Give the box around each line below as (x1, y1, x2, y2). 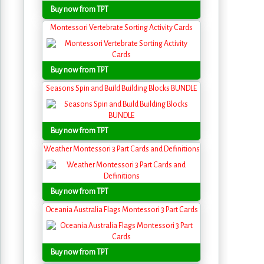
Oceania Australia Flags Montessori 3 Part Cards (45, 206, 198, 214)
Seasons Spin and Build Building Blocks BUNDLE (46, 84, 197, 93)
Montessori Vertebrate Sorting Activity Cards (50, 24, 193, 32)
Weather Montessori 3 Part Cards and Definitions (43, 145, 200, 153)
